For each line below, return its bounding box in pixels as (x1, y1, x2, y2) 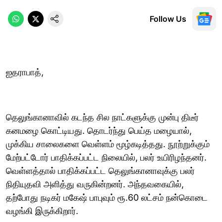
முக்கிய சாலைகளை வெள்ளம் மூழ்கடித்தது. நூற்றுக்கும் (6, 138, 210, 149)
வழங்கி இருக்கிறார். (6, 205, 78, 216)
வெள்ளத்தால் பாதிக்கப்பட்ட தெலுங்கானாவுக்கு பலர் (6, 165, 195, 176)
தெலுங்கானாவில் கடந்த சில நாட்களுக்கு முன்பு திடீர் (6, 111, 199, 122)
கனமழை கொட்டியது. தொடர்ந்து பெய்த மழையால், (6, 125, 192, 136)
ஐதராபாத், (6, 66, 44, 77)
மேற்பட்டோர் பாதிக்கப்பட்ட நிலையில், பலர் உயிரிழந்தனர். (6, 152, 207, 163)
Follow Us (150, 13, 186, 24)
